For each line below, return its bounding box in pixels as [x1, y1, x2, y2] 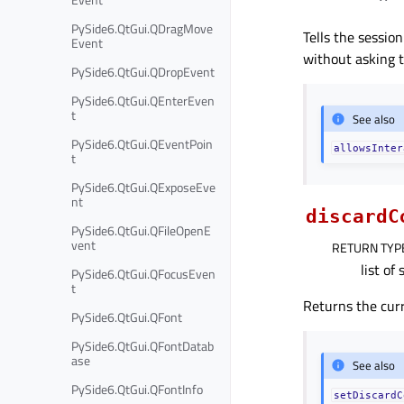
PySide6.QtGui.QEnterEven [71, 90, 215, 110]
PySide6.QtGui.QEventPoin [71, 133, 213, 153]
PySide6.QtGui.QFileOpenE [71, 220, 211, 240]
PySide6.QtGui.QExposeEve [71, 177, 216, 197]
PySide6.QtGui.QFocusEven [71, 263, 216, 283]
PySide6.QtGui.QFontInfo [71, 379, 203, 399]
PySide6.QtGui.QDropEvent [71, 61, 215, 81]
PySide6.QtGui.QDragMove [71, 18, 213, 38]
